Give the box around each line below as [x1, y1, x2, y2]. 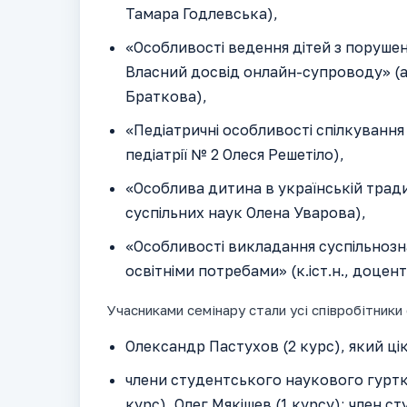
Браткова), [125, 87, 207, 106]
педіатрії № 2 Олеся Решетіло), [125, 145, 344, 164]
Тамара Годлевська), [125, 5, 278, 24]
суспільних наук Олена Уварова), [125, 203, 366, 223]
